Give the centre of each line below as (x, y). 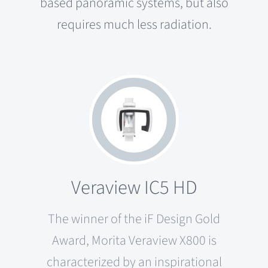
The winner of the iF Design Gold (134, 219)
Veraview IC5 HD (134, 188)
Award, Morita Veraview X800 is (134, 240)
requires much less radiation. (134, 24)
